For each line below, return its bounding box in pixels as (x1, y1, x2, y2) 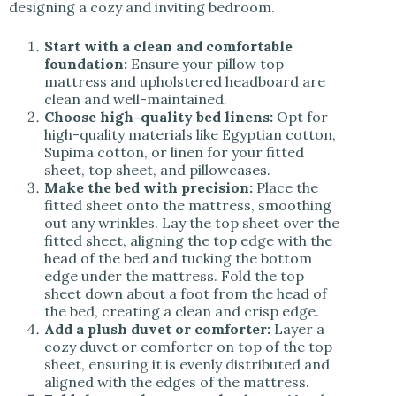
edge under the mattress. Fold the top (44, 267, 304, 286)
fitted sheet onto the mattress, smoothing (44, 196, 331, 215)
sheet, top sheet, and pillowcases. (44, 161, 270, 179)
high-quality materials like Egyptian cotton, (44, 126, 336, 144)
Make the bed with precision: (44, 179, 256, 197)
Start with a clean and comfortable (44, 37, 293, 56)
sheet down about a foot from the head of (44, 285, 327, 303)
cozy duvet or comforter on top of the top (44, 338, 332, 356)
